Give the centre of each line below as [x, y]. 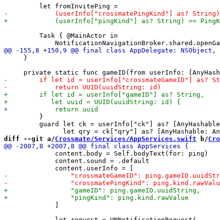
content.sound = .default [77, 161]
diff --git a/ [29, 138]
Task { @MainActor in [61, 35]
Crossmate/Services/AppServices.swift [126, 138]
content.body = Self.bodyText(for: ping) [106, 153]
